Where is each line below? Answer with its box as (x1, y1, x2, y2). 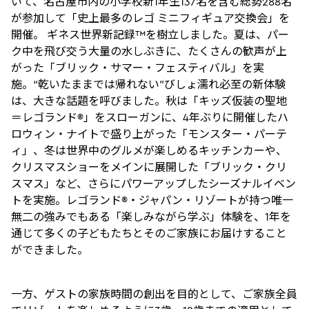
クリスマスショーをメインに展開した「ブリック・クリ (11, 160, 287, 174)
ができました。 (11, 243, 88, 257)
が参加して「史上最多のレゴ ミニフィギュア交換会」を (11, 11, 290, 25)
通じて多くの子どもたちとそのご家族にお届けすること (11, 226, 287, 240)
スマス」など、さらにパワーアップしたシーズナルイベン (11, 177, 296, 190)
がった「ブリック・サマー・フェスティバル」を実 (11, 61, 264, 74)
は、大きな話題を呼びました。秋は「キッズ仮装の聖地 (11, 94, 287, 108)
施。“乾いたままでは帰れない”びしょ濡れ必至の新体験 (11, 77, 286, 91)
